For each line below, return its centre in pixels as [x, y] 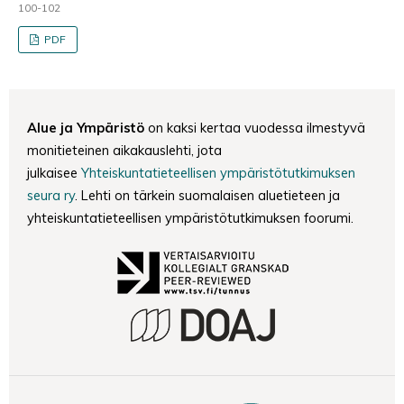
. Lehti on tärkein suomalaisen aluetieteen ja [207, 195]
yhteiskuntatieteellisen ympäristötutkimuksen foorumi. [190, 217]
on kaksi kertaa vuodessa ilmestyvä [255, 127]
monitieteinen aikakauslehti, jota [124, 150]
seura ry [51, 195]
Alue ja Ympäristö [86, 127]
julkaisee [54, 172]
